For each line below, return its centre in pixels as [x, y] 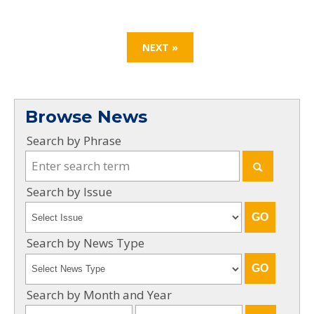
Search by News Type [86, 243]
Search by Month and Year [99, 294]
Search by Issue [69, 191]
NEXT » [160, 47]
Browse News [86, 116]
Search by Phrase [74, 140]
